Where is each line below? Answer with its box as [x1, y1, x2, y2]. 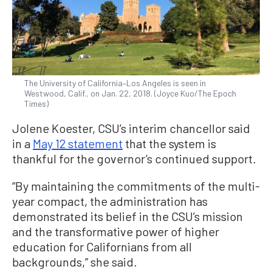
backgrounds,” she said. [12, 254, 137, 270]
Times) [24, 98, 49, 109]
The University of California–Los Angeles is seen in [24, 78, 206, 89]
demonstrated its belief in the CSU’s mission [12, 209, 243, 224]
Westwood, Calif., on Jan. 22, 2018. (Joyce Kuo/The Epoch [24, 88, 236, 99]
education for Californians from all [12, 239, 192, 254]
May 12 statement [33, 136, 123, 151]
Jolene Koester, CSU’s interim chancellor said [12, 121, 250, 136]
